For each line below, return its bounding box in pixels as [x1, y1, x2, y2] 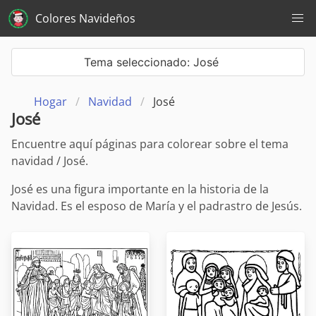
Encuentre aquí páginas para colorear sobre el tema [11, 136, 288, 152]
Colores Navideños [35, 11, 135, 26]
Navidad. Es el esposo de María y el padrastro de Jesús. [11, 198, 302, 214]
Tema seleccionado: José [84, 55, 219, 69]
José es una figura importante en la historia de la [11, 181, 269, 197]
